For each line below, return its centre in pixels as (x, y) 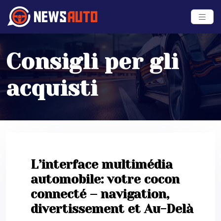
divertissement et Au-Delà (112, 209)
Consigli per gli (92, 62)
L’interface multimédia (102, 165)
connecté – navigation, (100, 194)
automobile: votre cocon (105, 180)
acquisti (52, 89)
